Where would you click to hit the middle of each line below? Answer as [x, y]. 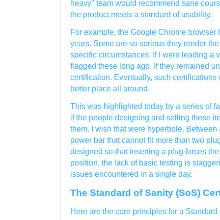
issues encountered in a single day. [131, 174]
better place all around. [110, 88]
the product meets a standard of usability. [141, 14]
